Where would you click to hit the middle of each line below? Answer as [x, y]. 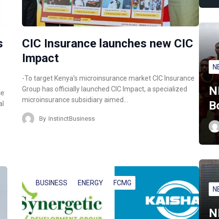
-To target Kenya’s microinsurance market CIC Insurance [109, 78]
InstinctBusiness [72, 118]
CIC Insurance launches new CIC [108, 44]
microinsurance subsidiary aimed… [75, 100]
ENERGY [91, 183]
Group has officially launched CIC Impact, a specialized [105, 89]
